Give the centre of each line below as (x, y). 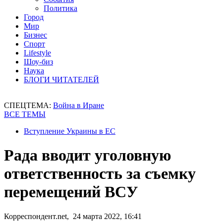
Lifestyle (37, 53)
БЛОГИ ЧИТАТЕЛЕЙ (61, 80)
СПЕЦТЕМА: (28, 105)
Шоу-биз (38, 62)
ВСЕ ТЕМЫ (25, 114)
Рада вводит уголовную (87, 155)
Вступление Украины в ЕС (70, 131)
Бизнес (35, 35)
